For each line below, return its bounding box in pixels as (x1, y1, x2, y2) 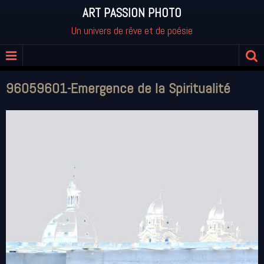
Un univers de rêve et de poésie (71, 24, 193, 37)
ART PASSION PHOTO (82, 5, 181, 21)
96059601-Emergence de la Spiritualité (6, 79, 230, 97)
